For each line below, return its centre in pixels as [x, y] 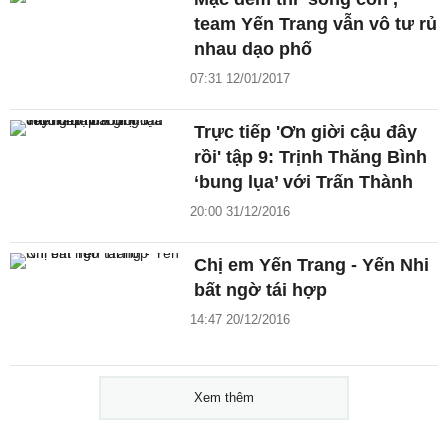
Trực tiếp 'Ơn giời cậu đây [306, 131]
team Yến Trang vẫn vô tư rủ [316, 23]
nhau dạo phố [253, 48]
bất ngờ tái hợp [261, 289]
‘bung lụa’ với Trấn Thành [304, 181]
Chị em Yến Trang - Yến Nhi [312, 264]
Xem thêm [224, 398]
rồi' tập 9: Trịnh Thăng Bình [311, 156]
